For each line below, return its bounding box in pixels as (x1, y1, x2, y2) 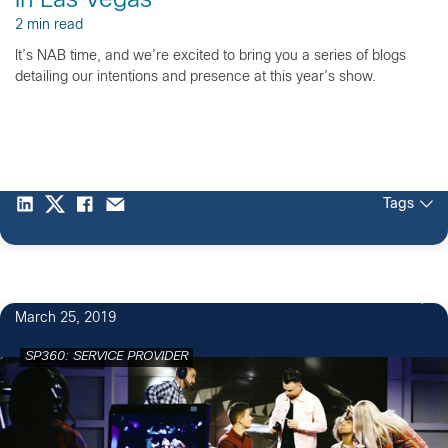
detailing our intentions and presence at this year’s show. (15, 70, 376, 84)
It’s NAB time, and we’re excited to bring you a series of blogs (15, 49, 406, 63)
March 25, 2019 (15, 311, 116, 325)
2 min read (15, 18, 83, 32)
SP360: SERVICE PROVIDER (25, 350, 188, 363)
